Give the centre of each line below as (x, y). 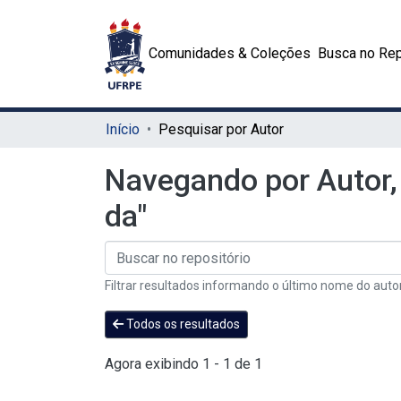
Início (123, 129)
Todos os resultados (182, 324)
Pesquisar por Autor (221, 129)
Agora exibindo (154, 363)
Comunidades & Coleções (230, 53)
